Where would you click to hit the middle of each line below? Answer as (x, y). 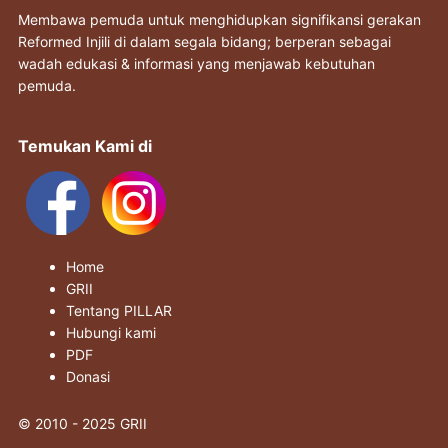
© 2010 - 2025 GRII (82, 423)
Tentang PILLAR (118, 310)
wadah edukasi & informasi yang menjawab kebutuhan (196, 63)
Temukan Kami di (84, 146)
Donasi (87, 376)
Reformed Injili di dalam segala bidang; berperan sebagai (204, 41)
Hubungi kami (110, 332)
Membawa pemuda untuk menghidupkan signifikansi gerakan (219, 19)
